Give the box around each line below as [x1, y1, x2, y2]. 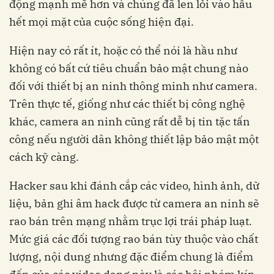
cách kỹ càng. [9, 150, 79, 165]
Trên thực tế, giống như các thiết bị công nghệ [9, 97, 245, 111]
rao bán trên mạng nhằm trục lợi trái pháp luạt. [9, 214, 252, 229]
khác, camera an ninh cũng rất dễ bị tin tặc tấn [9, 114, 250, 129]
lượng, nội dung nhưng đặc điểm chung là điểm [9, 250, 253, 264]
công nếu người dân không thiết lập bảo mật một [9, 132, 259, 147]
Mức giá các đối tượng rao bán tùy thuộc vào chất [9, 232, 258, 246]
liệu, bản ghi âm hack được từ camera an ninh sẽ [9, 196, 259, 211]
